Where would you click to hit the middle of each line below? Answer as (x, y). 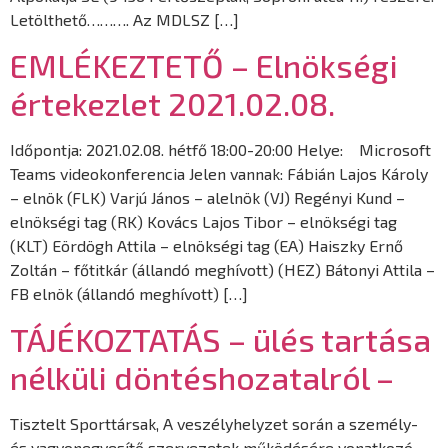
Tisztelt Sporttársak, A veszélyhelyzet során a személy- (214, 424)
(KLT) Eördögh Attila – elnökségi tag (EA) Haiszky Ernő (206, 245)
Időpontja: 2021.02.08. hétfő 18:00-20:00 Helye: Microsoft (220, 149)
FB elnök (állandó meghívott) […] (129, 293)
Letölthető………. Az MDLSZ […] (124, 19)
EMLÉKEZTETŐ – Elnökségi (204, 64)
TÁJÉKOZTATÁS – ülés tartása (220, 339)
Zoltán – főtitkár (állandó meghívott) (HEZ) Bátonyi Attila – (222, 269)
